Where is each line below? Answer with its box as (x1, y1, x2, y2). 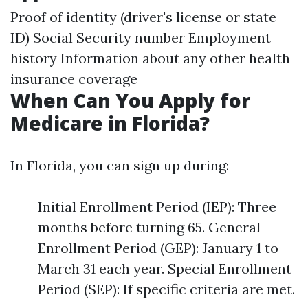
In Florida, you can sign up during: (10, 157, 229, 174)
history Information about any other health (10, 49, 290, 67)
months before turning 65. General (38, 219, 261, 236)
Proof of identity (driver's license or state (10, 8, 276, 25)
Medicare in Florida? (10, 110, 210, 136)
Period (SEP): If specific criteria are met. (38, 280, 295, 298)
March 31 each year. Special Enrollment (38, 260, 291, 277)
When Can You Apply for (10, 87, 250, 113)
